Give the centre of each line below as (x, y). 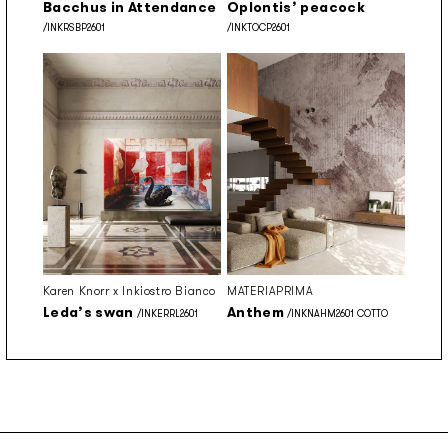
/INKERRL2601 (165, 314)
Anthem (256, 312)
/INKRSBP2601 (74, 27)
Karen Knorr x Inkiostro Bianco (129, 291)
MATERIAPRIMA (270, 291)
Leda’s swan (88, 312)
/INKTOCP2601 (258, 27)
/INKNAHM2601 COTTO (336, 314)
